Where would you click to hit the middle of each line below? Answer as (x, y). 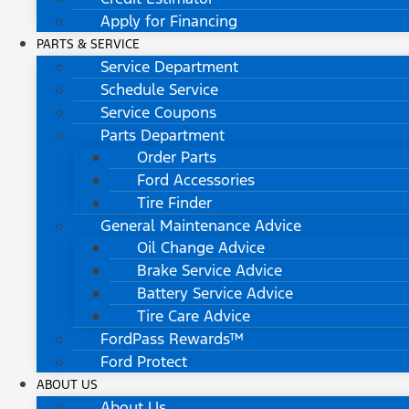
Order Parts (177, 157)
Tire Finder (174, 203)
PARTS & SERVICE (88, 45)
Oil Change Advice (201, 248)
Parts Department (163, 136)
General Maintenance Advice (201, 226)
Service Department (169, 67)
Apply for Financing (169, 21)
